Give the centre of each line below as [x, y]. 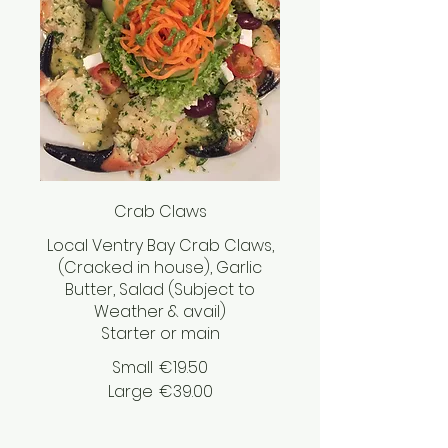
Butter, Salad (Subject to [160, 290]
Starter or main [160, 334]
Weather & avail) [160, 312]
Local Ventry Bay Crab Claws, [160, 246]
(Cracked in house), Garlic [160, 268]
